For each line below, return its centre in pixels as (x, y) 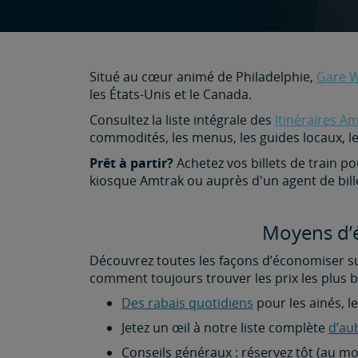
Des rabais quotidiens (187, 303)
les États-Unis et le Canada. (171, 94)
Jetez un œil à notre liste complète (225, 328)
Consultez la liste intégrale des (182, 120)
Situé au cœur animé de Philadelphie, (203, 77)
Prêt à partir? (131, 163)
